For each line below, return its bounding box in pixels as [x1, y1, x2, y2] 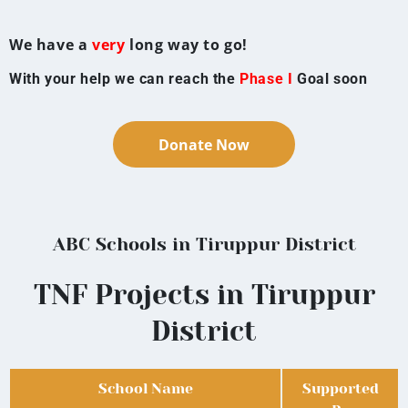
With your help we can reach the [9, 69, 240, 87]
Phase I [240, 69, 293, 87]
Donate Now [158, 135, 250, 156]
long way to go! [129, 34, 252, 55]
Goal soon [292, 69, 368, 87]
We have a [9, 34, 88, 55]
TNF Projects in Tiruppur [33, 280, 375, 311]
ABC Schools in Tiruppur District [52, 234, 356, 256]
